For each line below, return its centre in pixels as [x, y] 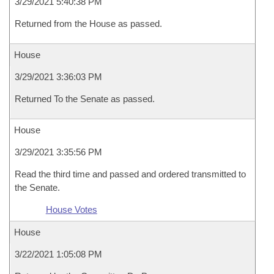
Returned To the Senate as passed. [85, 99]
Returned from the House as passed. [88, 24]
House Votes [71, 209]
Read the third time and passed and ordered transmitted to [130, 174]
